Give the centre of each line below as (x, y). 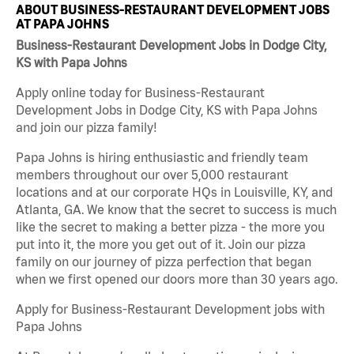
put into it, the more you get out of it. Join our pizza (161, 245)
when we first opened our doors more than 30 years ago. (177, 279)
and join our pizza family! (87, 128)
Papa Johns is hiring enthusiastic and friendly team (162, 158)
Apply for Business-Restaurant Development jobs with (170, 309)
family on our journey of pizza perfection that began (164, 262)
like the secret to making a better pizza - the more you (170, 227)
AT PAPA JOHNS (62, 23)
